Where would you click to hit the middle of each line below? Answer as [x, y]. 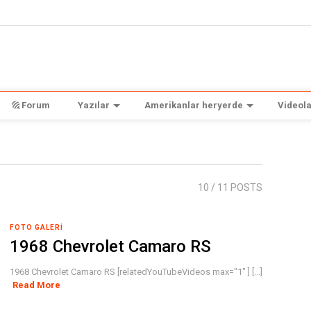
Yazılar [93, 105]
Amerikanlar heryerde [193, 105]
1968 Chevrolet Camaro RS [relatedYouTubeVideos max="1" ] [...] [136, 272]
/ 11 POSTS [236, 187]
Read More [36, 285]
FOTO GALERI [36, 227]
